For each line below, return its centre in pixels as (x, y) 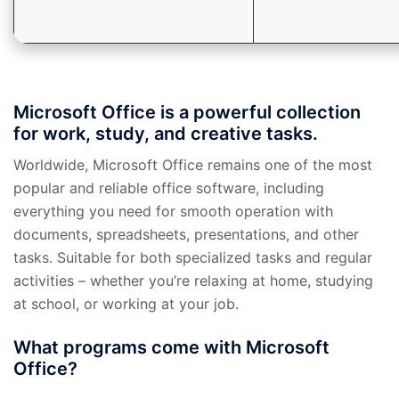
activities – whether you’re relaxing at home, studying (193, 280)
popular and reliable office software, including (169, 187)
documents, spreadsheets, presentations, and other (186, 234)
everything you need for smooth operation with (173, 211)
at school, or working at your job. (126, 303)
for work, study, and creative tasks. (166, 133)
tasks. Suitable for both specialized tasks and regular (193, 257)
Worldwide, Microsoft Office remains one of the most (193, 164)
